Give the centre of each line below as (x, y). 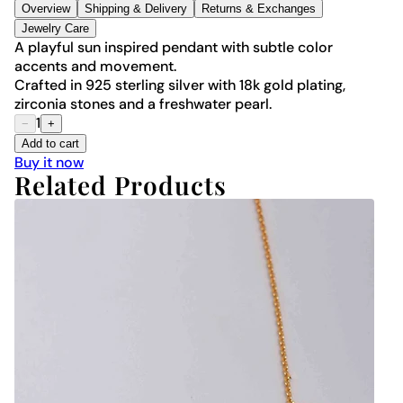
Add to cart (50, 144)
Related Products (121, 185)
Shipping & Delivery (136, 9)
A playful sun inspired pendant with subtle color (174, 48)
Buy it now (49, 163)
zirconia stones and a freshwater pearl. (143, 104)
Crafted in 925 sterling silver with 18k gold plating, (180, 85)
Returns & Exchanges (259, 9)
